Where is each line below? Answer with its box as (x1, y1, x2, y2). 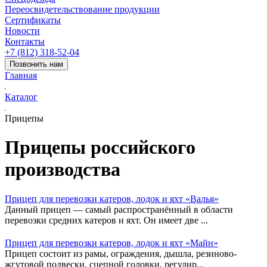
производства (5, 159, 120, 181)
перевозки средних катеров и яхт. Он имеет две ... (5, 215, 208, 225)
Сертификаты (5, 15, 61, 25)
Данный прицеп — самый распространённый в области (5, 204, 233, 215)
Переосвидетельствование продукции (5, 4, 160, 14)
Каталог (5, 92, 38, 102)
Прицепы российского (5, 136, 195, 159)
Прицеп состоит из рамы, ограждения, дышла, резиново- (5, 248, 237, 259)
